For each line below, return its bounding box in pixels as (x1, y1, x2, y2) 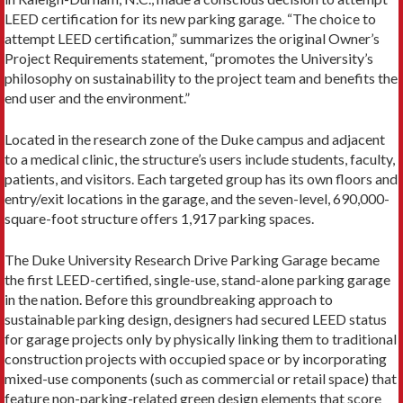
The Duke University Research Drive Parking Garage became (4, 251, 380, 269)
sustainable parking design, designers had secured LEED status (4, 310, 387, 328)
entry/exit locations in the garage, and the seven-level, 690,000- (4, 190, 390, 208)
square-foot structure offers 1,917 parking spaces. (4, 210, 314, 228)
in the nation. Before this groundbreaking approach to (4, 291, 333, 309)
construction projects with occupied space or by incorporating (4, 350, 387, 368)
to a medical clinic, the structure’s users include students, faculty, (4, 150, 395, 168)
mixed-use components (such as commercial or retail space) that (4, 370, 397, 388)
